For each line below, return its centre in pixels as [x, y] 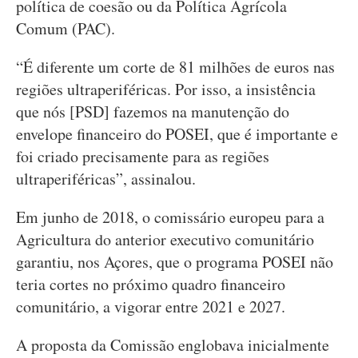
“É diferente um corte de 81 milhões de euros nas [175, 67]
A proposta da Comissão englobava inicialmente [173, 345]
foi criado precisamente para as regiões [143, 156]
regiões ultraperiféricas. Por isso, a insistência [166, 89]
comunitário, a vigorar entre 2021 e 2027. [151, 306]
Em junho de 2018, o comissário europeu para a [170, 217]
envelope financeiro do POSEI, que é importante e [177, 134]
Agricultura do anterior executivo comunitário [165, 239]
